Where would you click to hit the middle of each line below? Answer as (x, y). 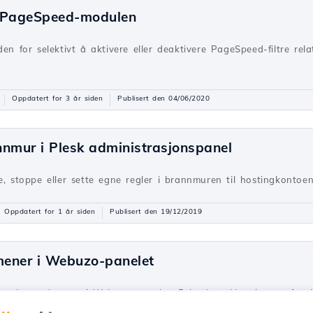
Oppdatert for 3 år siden (57, 99)
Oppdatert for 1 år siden (50, 212)
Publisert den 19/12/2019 (156, 212)
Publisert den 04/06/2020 (163, 99)
